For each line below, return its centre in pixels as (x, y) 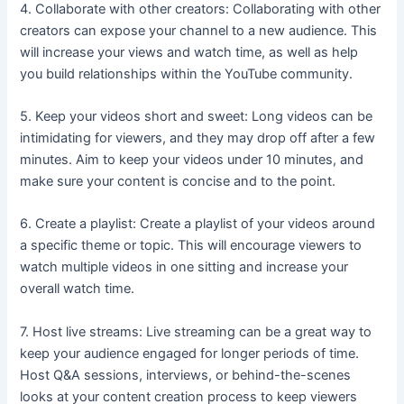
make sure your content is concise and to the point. (178, 181)
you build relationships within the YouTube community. (187, 73)
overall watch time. (78, 289)
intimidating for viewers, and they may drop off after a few (198, 138)
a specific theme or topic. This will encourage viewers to (191, 246)
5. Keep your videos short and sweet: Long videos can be (197, 116)
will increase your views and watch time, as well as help (189, 52)
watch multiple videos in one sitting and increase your (184, 267)
